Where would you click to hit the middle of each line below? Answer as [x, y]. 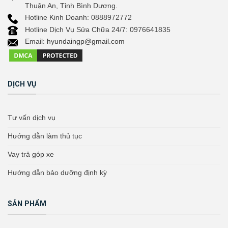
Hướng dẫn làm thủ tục [45, 136]
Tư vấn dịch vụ [32, 117]
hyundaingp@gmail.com [86, 41]
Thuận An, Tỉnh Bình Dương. [72, 6]
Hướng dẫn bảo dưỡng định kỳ [57, 172]
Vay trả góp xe [31, 154]
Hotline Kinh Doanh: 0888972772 [79, 18]
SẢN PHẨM [27, 204]
